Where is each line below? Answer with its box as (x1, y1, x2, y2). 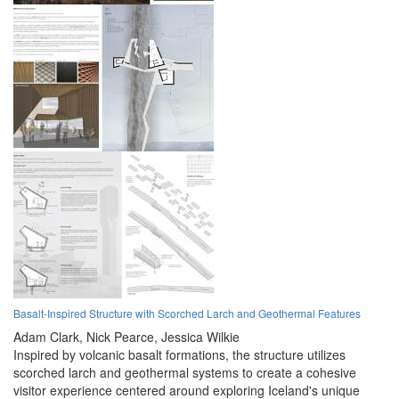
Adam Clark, (13, 328, 83, 346)
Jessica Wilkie (161, 328, 240, 346)
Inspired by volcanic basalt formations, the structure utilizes (13, 346, 346, 364)
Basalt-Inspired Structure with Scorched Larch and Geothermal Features (13, 305, 361, 322)
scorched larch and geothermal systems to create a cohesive (13, 363, 356, 382)
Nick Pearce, (86, 328, 158, 346)
